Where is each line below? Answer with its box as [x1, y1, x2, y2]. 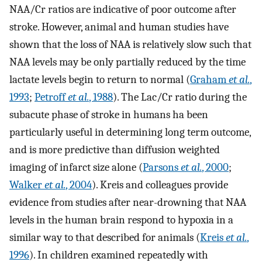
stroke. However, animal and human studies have [9, 20, 229, 33]
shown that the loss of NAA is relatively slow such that [9, 37, 251, 51]
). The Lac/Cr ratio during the [113, 90, 247, 104]
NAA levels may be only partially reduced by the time [9, 55, 246, 68]
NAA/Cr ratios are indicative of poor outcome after [9, 2, 236, 16]
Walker [9, 178, 44, 191]
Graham [190, 73, 229, 86]
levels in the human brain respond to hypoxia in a [9, 213, 233, 226]
